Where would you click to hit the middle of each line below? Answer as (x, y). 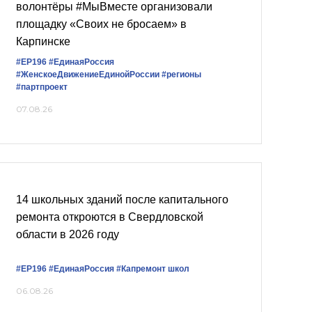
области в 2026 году (68, 234)
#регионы (181, 74)
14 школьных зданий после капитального (122, 199)
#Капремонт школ (153, 268)
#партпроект (42, 87)
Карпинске (43, 41)
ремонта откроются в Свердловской (110, 217)
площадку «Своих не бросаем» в (101, 24)
